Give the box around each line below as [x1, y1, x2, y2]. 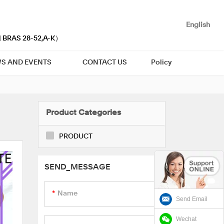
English [186, 21, 210, 29]
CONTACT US [82, 59, 127, 66]
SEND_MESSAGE [44, 163, 110, 171]
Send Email [176, 195, 207, 202]
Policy [150, 59, 172, 66]
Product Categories [46, 109, 121, 117]
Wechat [176, 215, 196, 222]
